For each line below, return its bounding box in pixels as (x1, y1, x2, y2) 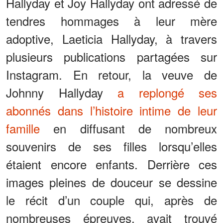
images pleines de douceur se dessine (6, 173, 217, 191)
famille (6, 119, 40, 137)
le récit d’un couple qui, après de (6, 191, 217, 209)
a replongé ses (117, 84, 217, 102)
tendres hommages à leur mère (6, 12, 217, 30)
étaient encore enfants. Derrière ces (6, 155, 217, 173)
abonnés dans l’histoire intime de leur (6, 102, 217, 119)
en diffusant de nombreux (40, 119, 217, 137)
